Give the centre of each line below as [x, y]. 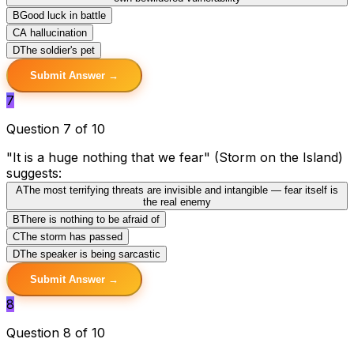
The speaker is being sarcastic [90, 254]
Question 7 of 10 [56, 128]
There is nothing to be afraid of [90, 219]
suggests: [34, 173]
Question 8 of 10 [56, 332]
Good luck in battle [63, 15]
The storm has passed [71, 236]
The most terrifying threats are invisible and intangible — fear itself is [181, 190]
